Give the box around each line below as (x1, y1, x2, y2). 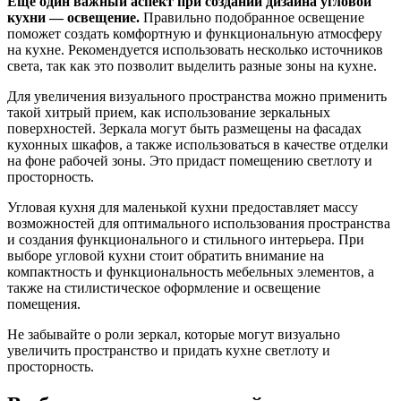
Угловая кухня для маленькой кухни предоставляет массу (7, 200, 358, 216)
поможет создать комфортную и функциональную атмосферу (7, 26, 382, 42)
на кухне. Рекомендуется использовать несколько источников (7, 42, 383, 58)
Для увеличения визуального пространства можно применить (7, 89, 387, 105)
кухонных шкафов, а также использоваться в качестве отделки (7, 137, 388, 153)
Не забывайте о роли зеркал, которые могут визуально (7, 327, 340, 343)
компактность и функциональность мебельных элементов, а (7, 264, 374, 280)
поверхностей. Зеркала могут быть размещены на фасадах (7, 121, 362, 137)
